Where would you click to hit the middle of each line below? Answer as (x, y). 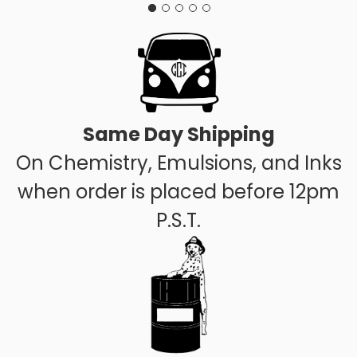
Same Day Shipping (178, 134)
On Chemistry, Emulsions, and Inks (178, 163)
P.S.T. (178, 220)
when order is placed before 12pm (178, 191)
